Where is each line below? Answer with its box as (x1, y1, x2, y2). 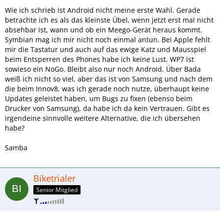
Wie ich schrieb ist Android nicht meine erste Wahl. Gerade (5, 5, 200, 15)
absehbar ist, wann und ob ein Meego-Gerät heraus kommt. (5, 25, 202, 34)
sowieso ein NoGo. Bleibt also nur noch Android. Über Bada (5, 64, 201, 74)
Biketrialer (33, 172, 76, 184)
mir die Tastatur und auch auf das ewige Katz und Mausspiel (5, 44, 206, 54)
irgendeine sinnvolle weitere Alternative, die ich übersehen (5, 113, 200, 123)
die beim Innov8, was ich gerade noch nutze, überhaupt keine (5, 83, 209, 93)
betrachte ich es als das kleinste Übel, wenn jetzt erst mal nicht (5, 15, 214, 25)
